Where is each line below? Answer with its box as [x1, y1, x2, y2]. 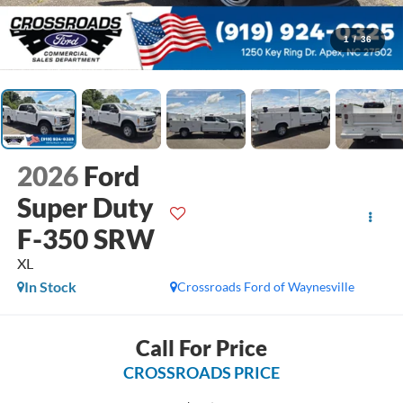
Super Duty [16, 191, 154, 224]
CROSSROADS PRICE [123, 362, 280, 382]
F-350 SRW [16, 222, 155, 255]
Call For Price [136, 334, 267, 361]
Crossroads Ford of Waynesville [177, 279, 355, 295]
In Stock [23, 278, 76, 296]
